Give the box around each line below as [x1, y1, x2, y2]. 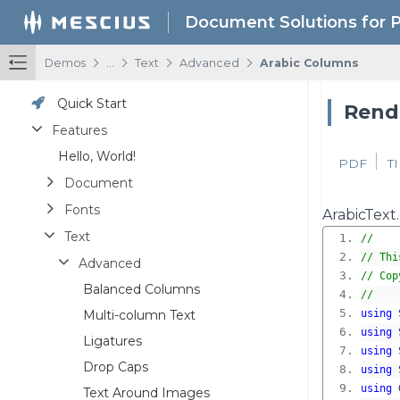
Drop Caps [83, 358, 148, 375]
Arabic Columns [260, 56, 359, 70]
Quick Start [57, 95, 127, 112]
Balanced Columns [83, 280, 200, 297]
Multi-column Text [83, 306, 196, 323]
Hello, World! [58, 147, 136, 164]
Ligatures [83, 332, 142, 349]
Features [52, 121, 107, 138]
